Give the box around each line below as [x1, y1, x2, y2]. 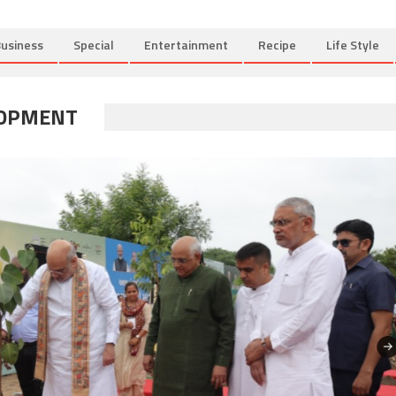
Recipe [258, 34, 296, 54]
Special [73, 34, 114, 54]
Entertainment [144, 34, 228, 54]
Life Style [326, 34, 379, 54]
